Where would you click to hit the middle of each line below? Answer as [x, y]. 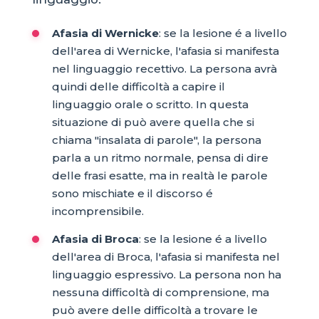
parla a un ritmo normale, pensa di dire [160, 157]
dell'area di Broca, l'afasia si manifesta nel [166, 256]
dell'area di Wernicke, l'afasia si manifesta [165, 51]
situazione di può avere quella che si [153, 122]
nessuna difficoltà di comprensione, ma [160, 292]
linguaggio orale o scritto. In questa [150, 104]
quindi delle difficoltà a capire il [138, 86]
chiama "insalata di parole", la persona [156, 140]
